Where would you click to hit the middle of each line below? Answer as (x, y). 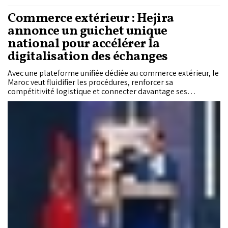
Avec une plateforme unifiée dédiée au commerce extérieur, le (113, 73)
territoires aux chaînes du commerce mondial (86, 101)
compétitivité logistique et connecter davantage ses (97, 92)
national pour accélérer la (83, 44)
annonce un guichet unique (88, 32)
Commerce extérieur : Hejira (91, 19)
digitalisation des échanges (88, 57)
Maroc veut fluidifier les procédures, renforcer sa (90, 82)
